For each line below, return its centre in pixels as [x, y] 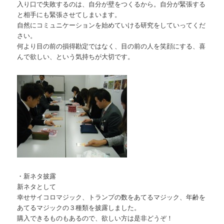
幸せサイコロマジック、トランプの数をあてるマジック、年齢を [111, 196]
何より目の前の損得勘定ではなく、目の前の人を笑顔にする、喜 [111, 46]
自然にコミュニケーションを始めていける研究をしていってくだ [111, 25]
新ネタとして [37, 186]
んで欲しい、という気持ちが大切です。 [76, 56]
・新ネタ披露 [37, 175]
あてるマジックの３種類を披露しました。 [79, 207]
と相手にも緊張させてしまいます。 [69, 14]
